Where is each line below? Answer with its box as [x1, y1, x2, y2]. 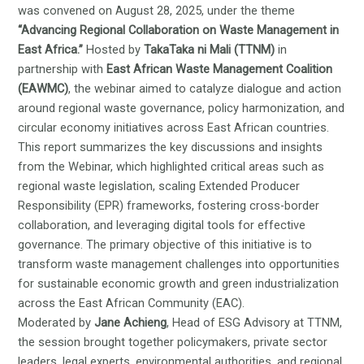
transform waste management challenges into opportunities [18, 257, 340, 272]
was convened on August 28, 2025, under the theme [18, 3, 296, 19]
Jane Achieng [94, 315, 167, 331]
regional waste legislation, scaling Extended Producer [18, 179, 301, 194]
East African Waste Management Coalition [106, 62, 333, 77]
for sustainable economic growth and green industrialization [18, 276, 340, 292]
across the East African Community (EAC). [18, 296, 245, 311]
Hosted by [83, 42, 145, 58]
